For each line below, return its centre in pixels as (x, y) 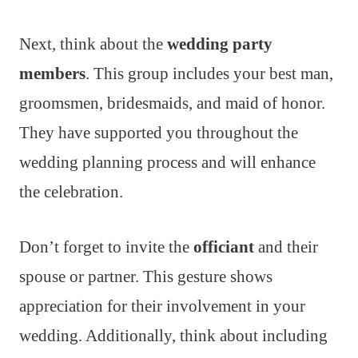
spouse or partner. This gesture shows (146, 276)
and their (286, 247)
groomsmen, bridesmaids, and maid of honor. (172, 103)
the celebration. (71, 191)
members (52, 73)
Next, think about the (93, 44)
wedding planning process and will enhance (167, 162)
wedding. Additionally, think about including (173, 335)
